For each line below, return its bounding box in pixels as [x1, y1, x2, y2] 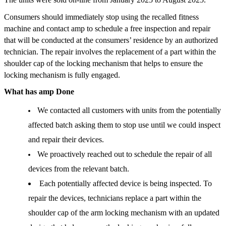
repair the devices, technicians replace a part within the [28, 194, 201, 203]
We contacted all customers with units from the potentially [37, 106, 221, 115]
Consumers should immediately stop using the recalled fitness [4, 12, 199, 21]
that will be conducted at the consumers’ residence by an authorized [4, 35, 218, 44]
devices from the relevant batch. [28, 164, 131, 174]
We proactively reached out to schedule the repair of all [37, 150, 212, 159]
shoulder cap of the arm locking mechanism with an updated [28, 208, 219, 217]
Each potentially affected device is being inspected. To [39, 179, 212, 188]
